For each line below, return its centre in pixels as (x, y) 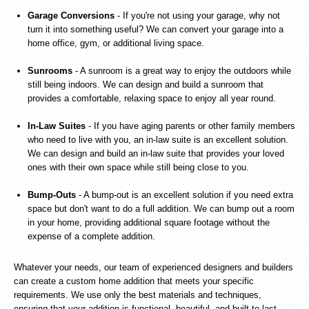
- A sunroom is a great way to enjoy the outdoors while (182, 71)
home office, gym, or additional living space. (116, 43)
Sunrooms (50, 71)
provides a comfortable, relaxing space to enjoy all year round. (152, 98)
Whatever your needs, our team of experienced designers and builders (153, 267)
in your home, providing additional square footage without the (149, 222)
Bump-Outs (52, 195)
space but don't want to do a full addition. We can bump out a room (161, 209)
